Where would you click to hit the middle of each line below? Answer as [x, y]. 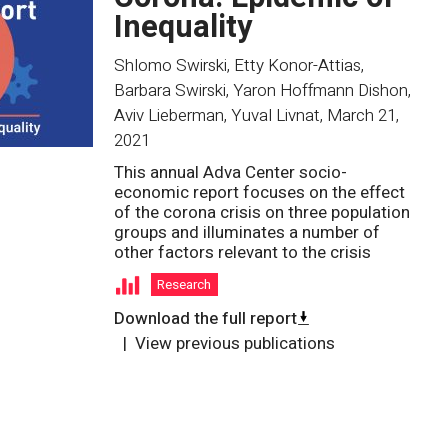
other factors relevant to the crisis [242, 253]
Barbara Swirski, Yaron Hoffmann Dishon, [262, 90]
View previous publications [235, 343]
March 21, [363, 115]
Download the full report [205, 318]
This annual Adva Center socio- [230, 173]
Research [184, 285]
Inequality [183, 27]
